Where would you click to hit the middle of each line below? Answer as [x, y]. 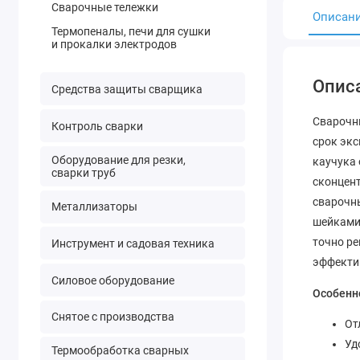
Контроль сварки [97, 126]
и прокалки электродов [114, 44]
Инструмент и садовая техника [133, 243]
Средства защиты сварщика [127, 89]
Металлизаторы [94, 207]
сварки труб [83, 172]
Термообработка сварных [120, 351]
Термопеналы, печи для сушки [131, 31]
